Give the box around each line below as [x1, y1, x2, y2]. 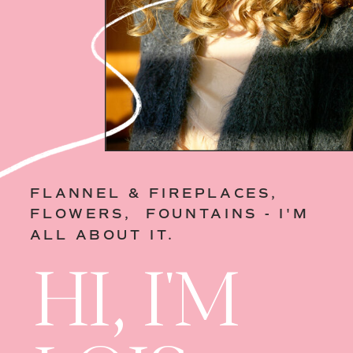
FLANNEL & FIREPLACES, [29, 185, 279, 203]
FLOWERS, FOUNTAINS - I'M [29, 206, 310, 223]
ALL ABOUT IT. [29, 227, 182, 244]
